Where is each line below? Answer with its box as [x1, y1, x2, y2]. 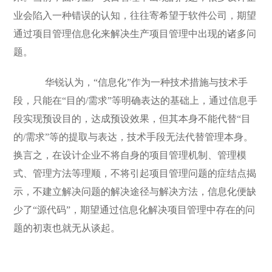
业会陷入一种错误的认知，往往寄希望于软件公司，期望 [13, 10, 257, 21]
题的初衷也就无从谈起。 [13, 223, 121, 233]
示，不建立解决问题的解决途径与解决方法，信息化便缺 [13, 186, 257, 197]
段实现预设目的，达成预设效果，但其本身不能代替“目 [13, 114, 251, 124]
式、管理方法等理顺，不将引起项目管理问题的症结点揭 [13, 168, 257, 178]
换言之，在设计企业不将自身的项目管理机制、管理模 [13, 150, 247, 160]
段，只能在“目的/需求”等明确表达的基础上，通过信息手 [13, 95, 258, 106]
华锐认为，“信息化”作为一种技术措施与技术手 [28, 77, 248, 87]
